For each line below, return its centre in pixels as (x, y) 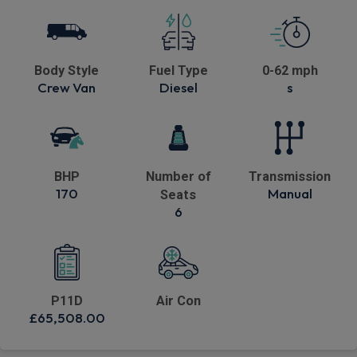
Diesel (178, 88)
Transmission (290, 177)
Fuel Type (178, 71)
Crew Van (67, 88)
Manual (290, 194)
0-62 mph (290, 71)
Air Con (178, 301)
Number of (178, 177)
